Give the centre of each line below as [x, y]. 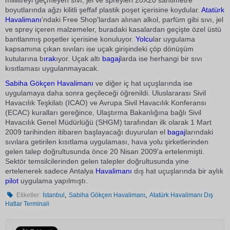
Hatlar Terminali [27, 204]
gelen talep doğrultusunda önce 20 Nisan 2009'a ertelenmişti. [105, 151]
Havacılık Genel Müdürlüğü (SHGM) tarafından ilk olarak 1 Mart [108, 122]
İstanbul [54, 195]
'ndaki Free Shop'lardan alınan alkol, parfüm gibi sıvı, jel [132, 20]
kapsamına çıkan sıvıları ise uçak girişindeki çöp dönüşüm [99, 49]
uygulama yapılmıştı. [53, 181]
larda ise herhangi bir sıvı [161, 59]
